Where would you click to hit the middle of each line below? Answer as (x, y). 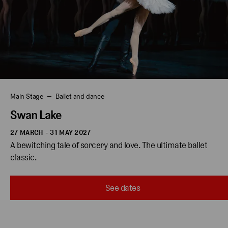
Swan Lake (36, 115)
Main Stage (27, 96)
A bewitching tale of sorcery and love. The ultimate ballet (110, 145)
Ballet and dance (80, 96)
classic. (24, 157)
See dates (123, 188)
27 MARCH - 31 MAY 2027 (51, 133)
